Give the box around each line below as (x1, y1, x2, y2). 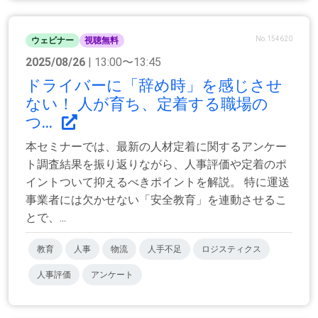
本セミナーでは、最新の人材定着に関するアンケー (26, 140, 287, 153)
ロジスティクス (202, 244, 261, 254)
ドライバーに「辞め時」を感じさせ (26, 77, 283, 94)
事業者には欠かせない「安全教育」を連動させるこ (26, 193, 287, 207)
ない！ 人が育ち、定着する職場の (26, 95, 268, 113)
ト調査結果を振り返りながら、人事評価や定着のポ (26, 158, 287, 171)
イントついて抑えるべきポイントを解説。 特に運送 (26, 175, 290, 189)
